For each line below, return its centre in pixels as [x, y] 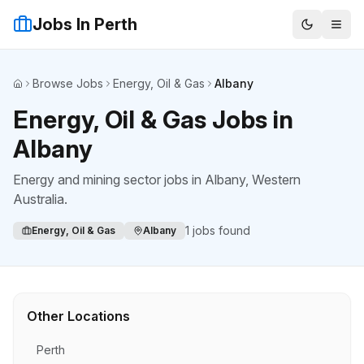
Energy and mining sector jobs [101, 180]
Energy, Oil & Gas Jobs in [153, 119]
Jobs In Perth [85, 24]
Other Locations [78, 316]
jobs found [220, 230]
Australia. [40, 199]
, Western [273, 180]
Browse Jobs [68, 83]
